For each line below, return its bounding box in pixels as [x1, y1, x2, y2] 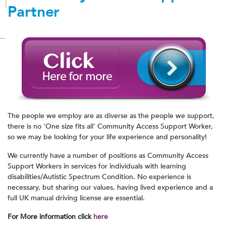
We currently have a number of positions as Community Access [8, 150, 208, 160]
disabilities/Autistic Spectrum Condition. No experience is [8, 172, 191, 182]
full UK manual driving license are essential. [8, 193, 147, 203]
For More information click [8, 211, 93, 221]
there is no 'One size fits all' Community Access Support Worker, [8, 121, 213, 131]
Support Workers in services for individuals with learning [8, 161, 186, 171]
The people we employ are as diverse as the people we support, [8, 110, 214, 121]
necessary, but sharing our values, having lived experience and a [8, 182, 213, 192]
